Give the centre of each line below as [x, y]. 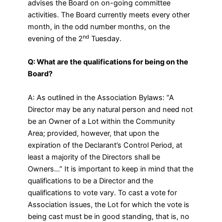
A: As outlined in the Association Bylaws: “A [101, 97]
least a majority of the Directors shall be [94, 157]
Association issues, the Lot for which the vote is [109, 204]
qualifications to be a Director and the [91, 181]
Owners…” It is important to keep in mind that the [111, 169]
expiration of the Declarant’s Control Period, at [105, 145]
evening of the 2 [55, 39]
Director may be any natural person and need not [111, 109]
